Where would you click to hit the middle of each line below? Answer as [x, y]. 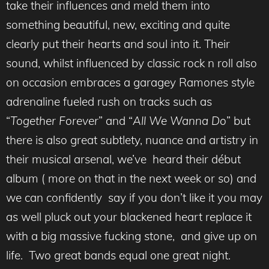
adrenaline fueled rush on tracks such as [109, 102]
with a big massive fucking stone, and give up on [131, 236]
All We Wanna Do [180, 121]
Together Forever [54, 121]
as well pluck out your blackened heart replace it [129, 217]
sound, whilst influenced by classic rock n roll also [131, 63]
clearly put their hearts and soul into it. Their [118, 44]
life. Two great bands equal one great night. [118, 255]
